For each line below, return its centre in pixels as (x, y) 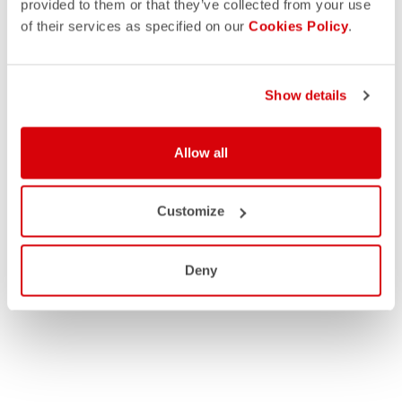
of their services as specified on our (135, 26)
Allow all (201, 152)
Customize (191, 211)
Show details (306, 95)
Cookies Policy (298, 26)
